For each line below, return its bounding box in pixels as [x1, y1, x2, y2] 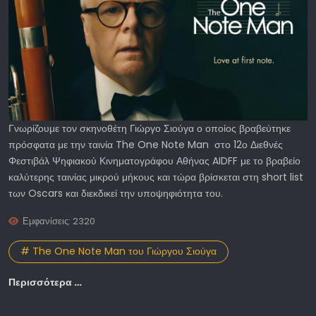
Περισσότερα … [8, 275, 82, 290]
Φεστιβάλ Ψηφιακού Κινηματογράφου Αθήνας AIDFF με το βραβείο [8, 153, 300, 168]
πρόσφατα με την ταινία [8, 137, 116, 152]
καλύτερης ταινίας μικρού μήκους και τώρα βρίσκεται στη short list [8, 169, 303, 184]
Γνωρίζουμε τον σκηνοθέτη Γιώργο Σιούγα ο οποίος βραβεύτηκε [8, 121, 291, 135]
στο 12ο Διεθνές [214, 137, 283, 152]
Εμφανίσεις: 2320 [23, 214, 96, 227]
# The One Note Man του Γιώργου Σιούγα [20, 244, 217, 259]
